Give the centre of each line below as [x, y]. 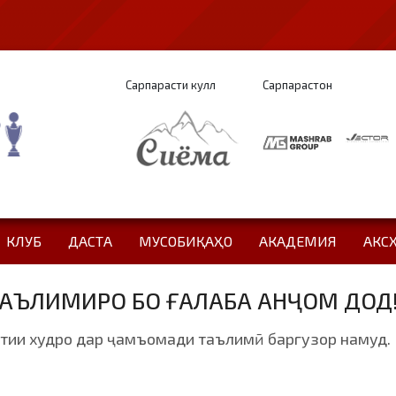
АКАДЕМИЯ [297, 241]
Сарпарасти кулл [170, 85]
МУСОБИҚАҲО [185, 241]
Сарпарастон [297, 85]
